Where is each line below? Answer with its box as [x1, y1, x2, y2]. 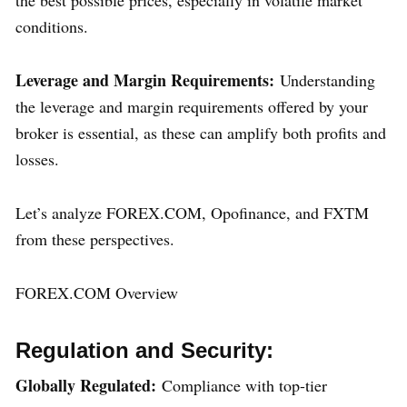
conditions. [15, 15, 88, 37]
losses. [15, 147, 59, 170]
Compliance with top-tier [156, 373, 327, 396]
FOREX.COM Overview [15, 281, 178, 303]
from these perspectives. [15, 227, 174, 250]
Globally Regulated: [15, 372, 156, 397]
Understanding [274, 68, 375, 91]
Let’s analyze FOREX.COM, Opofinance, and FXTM [15, 201, 369, 223]
